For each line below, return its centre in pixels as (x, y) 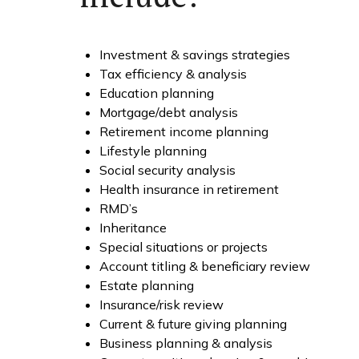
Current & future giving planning (193, 323)
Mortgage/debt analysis (168, 112)
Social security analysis (167, 169)
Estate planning (146, 285)
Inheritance (133, 227)
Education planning (156, 93)
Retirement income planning (184, 131)
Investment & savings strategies (194, 54)
